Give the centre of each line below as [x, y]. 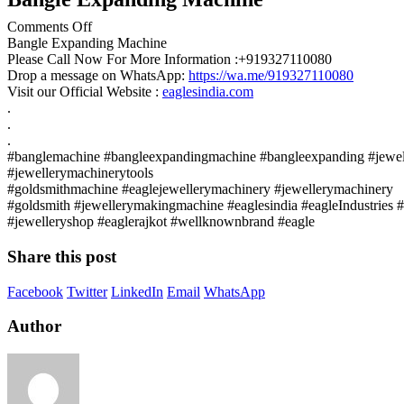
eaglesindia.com [208, 92]
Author [34, 326]
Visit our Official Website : [85, 92]
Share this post [62, 256]
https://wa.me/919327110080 [271, 76]
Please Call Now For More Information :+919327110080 [170, 60]
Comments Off [50, 27]
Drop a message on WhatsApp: [98, 76]
